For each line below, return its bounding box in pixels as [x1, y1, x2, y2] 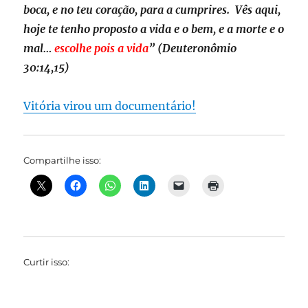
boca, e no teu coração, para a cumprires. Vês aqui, [23, 3, 281, 16]
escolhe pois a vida [54, 41, 149, 55]
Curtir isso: [23, 256, 70, 267]
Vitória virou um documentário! [23, 99, 197, 113]
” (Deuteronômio [148, 41, 237, 55]
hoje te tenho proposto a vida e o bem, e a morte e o [23, 22, 285, 36]
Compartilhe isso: [23, 155, 102, 166]
